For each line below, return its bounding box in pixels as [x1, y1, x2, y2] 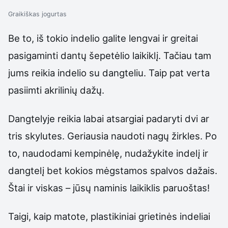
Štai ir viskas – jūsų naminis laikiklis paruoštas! [8, 182, 210, 194]
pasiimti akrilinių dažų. [8, 84, 104, 96]
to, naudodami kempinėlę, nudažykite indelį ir [8, 148, 208, 159]
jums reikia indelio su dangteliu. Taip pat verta [8, 67, 210, 78]
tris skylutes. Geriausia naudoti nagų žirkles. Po [8, 130, 217, 142]
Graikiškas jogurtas [8, 10, 67, 18]
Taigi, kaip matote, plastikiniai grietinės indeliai [8, 211, 210, 222]
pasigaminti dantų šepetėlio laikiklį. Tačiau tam [8, 49, 211, 61]
